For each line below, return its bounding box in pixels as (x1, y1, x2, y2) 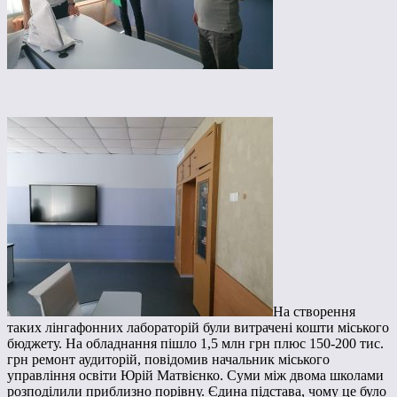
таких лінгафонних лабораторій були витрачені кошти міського (7, 320, 389, 336)
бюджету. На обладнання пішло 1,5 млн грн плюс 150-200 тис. (7, 336, 384, 352)
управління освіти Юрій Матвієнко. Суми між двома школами (7, 368, 384, 384)
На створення (273, 304, 355, 320)
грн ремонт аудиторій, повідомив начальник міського (7, 352, 330, 368)
